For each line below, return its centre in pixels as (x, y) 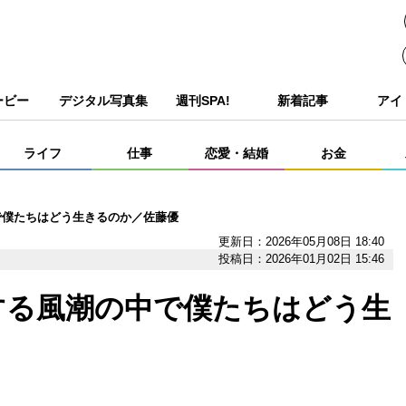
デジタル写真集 (103, 101)
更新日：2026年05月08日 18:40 (301, 242)
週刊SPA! (203, 101)
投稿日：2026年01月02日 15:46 (301, 259)
